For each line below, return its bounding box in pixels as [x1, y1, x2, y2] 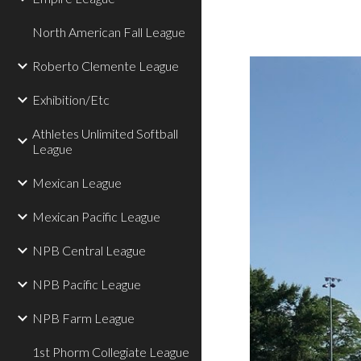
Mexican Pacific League [32, 209, 160, 224]
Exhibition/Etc [32, 92, 110, 107]
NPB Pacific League [32, 276, 141, 292]
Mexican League [32, 175, 122, 190]
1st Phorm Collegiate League [32, 344, 189, 359]
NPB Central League [32, 243, 146, 258]
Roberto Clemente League [32, 58, 179, 73]
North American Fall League [32, 24, 185, 39]
